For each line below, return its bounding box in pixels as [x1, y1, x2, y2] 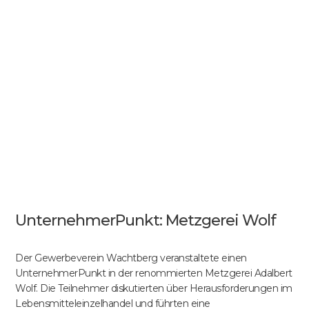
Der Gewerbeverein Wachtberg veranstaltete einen [15, 251, 247, 264]
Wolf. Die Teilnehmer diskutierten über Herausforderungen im [15, 281, 292, 295]
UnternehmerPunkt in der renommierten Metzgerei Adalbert [15, 266, 292, 279]
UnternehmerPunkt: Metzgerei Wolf [15, 210, 277, 230]
